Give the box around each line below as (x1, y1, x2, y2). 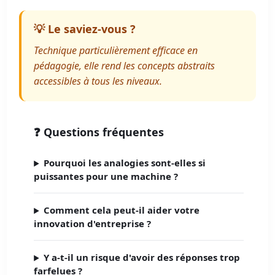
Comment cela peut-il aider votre (44, 204, 200, 217)
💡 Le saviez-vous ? (34, 21, 136, 37)
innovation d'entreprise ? (34, 217, 152, 230)
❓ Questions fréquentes (34, 125, 165, 140)
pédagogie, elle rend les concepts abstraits (34, 59, 215, 73)
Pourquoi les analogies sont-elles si (44, 157, 206, 169)
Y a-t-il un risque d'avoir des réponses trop (44, 251, 241, 264)
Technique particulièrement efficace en (34, 44, 198, 58)
